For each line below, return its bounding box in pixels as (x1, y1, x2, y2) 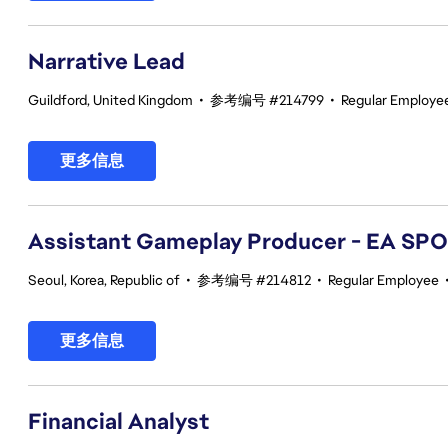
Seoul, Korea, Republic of (28, 271, 180, 289)
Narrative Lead (28, 47, 185, 76)
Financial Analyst (28, 407, 209, 436)
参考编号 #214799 (210, 91, 324, 109)
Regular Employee (328, 271, 439, 289)
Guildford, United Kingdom (28, 91, 193, 109)
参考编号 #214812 (197, 271, 311, 289)
